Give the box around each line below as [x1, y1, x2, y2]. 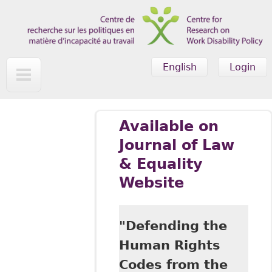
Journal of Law [118, 137, 234, 154]
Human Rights [118, 237, 220, 253]
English [162, 61, 197, 73]
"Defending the [118, 218, 227, 233]
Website [118, 174, 184, 192]
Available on [118, 118, 219, 135]
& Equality [118, 155, 203, 173]
